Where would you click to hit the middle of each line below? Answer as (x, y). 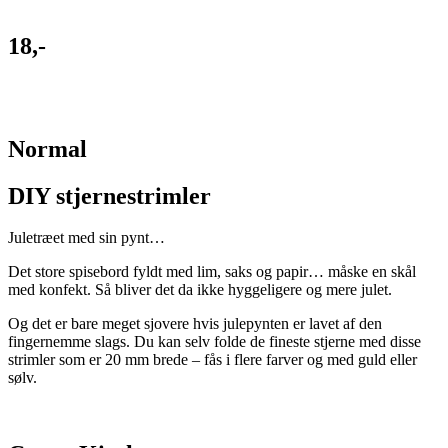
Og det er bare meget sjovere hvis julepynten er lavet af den (195, 324)
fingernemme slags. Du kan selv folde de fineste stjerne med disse (214, 342)
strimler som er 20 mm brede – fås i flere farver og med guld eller (212, 360)
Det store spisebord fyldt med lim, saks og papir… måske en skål (212, 272)
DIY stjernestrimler (109, 195)
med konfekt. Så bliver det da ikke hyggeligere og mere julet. (200, 290)
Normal (47, 148)
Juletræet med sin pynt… (86, 238)
